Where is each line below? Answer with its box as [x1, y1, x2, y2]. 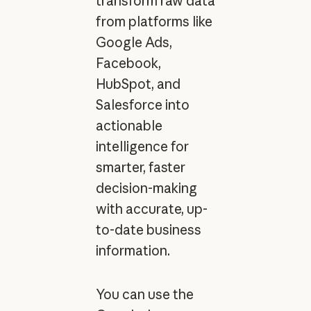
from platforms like [95, 12, 212, 30]
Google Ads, [95, 33, 172, 51]
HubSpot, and [95, 75, 180, 92]
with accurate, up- [95, 200, 208, 217]
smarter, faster [95, 158, 185, 176]
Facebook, [95, 54, 161, 72]
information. [95, 242, 170, 259]
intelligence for [95, 137, 189, 155]
